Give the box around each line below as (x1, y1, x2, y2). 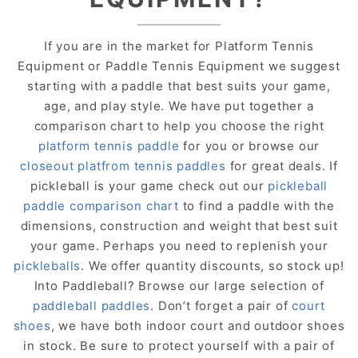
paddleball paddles (32, 297, 151, 313)
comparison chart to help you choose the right (34, 117, 324, 133)
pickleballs (14, 257, 82, 273)
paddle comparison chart (23, 197, 179, 213)
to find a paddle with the (178, 197, 335, 213)
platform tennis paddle (38, 137, 180, 153)
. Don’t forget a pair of (150, 297, 292, 313)
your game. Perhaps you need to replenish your (30, 237, 328, 253)
